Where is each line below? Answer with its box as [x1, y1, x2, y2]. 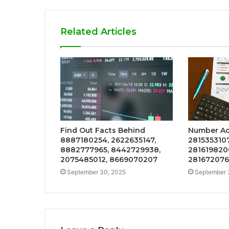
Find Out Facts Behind [60, 126, 145, 135]
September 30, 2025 [67, 168, 126, 176]
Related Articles [60, 26, 136, 38]
